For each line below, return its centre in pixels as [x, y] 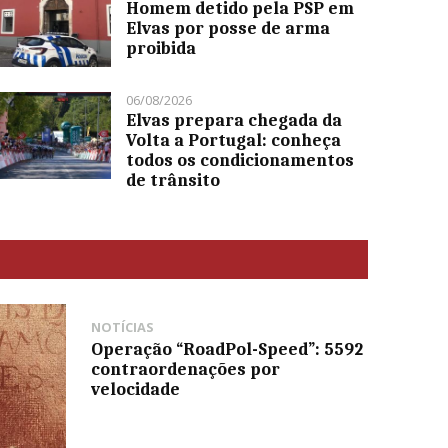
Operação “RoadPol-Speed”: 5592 [226, 349]
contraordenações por [185, 369]
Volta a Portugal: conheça [234, 140]
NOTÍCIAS [122, 327]
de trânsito [173, 180]
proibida [161, 48]
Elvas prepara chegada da [234, 120]
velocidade [135, 389]
